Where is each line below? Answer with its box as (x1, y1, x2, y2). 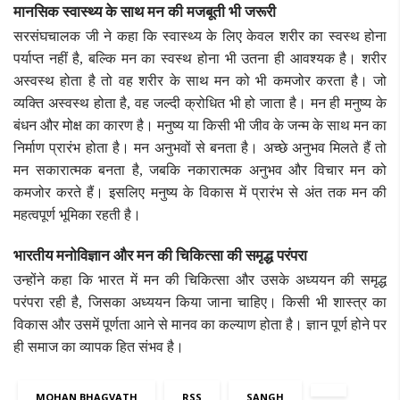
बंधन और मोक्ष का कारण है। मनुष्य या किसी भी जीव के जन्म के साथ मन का (13, 117, 387, 133)
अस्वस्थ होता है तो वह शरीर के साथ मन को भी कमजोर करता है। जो (13, 72, 387, 88)
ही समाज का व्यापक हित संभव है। (13, 338, 184, 354)
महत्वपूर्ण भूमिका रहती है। (13, 206, 141, 222)
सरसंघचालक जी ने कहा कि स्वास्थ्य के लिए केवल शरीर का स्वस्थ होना (13, 28, 387, 44)
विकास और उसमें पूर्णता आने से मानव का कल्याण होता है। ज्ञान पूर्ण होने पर (13, 316, 387, 332)
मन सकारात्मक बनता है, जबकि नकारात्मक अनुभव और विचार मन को (13, 162, 387, 178)
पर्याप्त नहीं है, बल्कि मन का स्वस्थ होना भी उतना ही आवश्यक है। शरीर (13, 50, 387, 66)
